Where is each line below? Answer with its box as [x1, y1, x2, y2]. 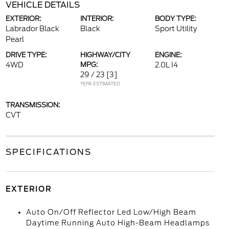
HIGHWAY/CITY [80, 51, 130, 59]
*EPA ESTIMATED [80, 81, 120, 86]
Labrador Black [5, 25, 59, 33]
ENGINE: [155, 51, 182, 59]
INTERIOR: [80, 15, 113, 22]
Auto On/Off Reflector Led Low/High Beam [26, 208, 196, 216]
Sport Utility [155, 25, 197, 33]
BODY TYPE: [155, 15, 196, 22]
